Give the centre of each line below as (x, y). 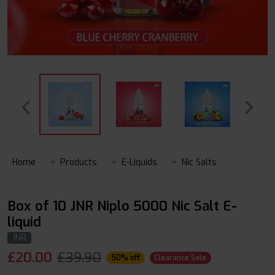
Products (79, 162)
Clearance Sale (180, 258)
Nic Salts (199, 162)
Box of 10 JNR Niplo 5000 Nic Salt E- (122, 206)
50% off (125, 258)
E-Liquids (139, 162)
